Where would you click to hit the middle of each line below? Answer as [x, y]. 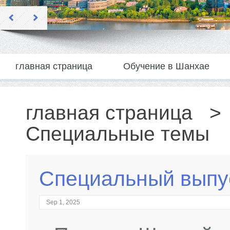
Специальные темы [118, 134]
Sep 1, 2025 [63, 202]
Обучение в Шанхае [166, 66]
